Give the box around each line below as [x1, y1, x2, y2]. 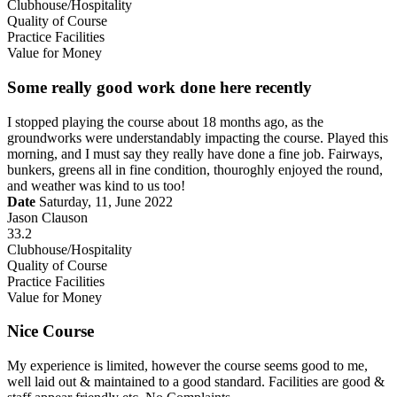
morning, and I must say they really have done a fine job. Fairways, [7, 145, 383, 161]
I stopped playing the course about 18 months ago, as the [7, 113, 323, 129]
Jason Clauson [7, 209, 88, 225]
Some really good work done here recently [7, 77, 312, 97]
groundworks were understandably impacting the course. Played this [7, 129, 388, 145]
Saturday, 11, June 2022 [35, 193, 173, 209]
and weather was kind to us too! [7, 177, 185, 193]
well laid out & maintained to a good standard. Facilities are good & [7, 374, 385, 389]
